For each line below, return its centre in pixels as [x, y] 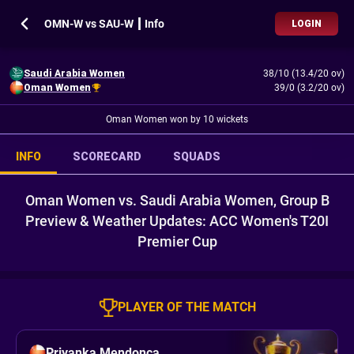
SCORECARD [107, 156]
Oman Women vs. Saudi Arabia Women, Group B [177, 200]
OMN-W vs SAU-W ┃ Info [104, 24]
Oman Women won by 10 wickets [177, 119]
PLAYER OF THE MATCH [186, 307]
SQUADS [197, 156]
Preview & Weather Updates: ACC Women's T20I [177, 221]
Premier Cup [177, 241]
